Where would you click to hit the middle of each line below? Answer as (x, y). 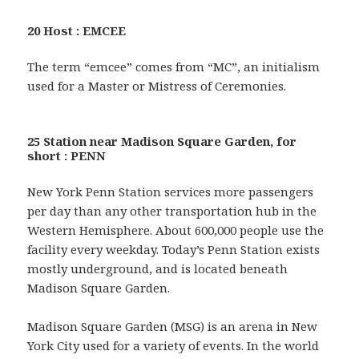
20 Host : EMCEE (77, 30)
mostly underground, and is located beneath (158, 268)
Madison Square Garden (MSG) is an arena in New (173, 326)
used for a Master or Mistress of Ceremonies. (157, 85)
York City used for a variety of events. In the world (173, 345)
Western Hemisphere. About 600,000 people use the (176, 230)
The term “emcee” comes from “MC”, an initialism (174, 66)
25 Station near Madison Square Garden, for (162, 141)
